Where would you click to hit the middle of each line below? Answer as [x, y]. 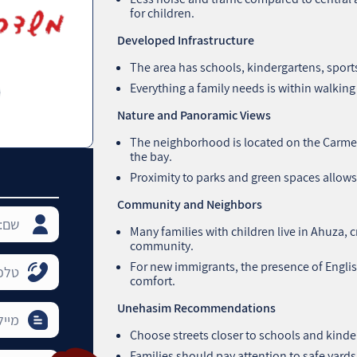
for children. [163, 13]
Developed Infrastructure [186, 40]
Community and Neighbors [190, 204]
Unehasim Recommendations [197, 308]
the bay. [151, 156]
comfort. [153, 280]
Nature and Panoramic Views [194, 115]
